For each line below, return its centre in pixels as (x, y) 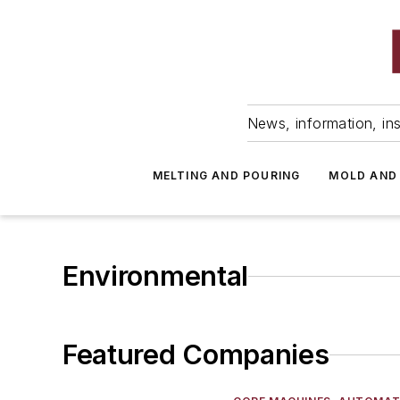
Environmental (156, 276)
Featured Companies (196, 354)
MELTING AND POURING (226, 175)
